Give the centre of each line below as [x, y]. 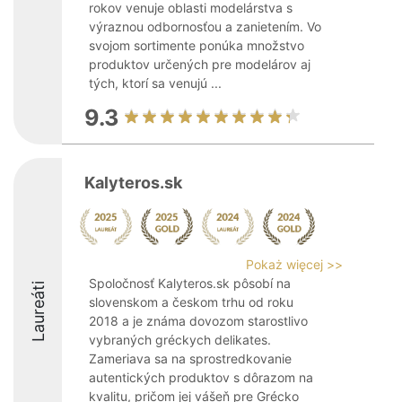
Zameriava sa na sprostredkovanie [190, 358]
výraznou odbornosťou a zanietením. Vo [205, 26]
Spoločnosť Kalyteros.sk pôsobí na [190, 283]
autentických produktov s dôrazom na [201, 377]
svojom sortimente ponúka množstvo [197, 45]
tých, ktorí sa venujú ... [155, 83]
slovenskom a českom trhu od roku [191, 302]
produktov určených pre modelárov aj [200, 64]
